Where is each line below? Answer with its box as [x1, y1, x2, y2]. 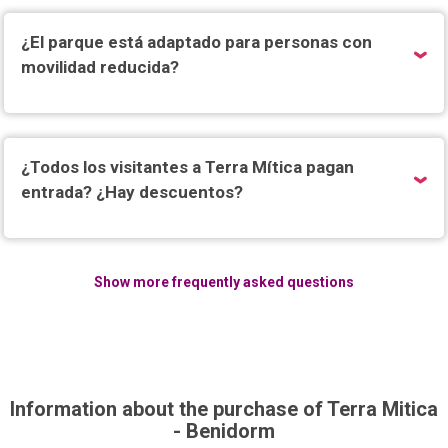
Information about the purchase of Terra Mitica [10, 397, 438, 421]
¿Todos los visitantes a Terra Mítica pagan [21, 157, 355, 177]
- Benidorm [173, 419, 275, 443]
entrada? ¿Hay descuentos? [21, 182, 244, 202]
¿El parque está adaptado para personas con [21, 32, 373, 52]
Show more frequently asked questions [94, 274, 354, 290]
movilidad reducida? [21, 57, 180, 77]
